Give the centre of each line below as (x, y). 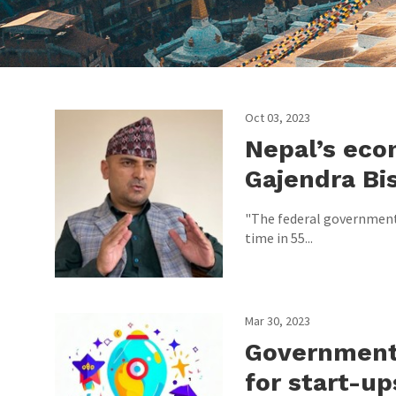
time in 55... (279, 238)
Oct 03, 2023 (278, 118)
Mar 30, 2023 (278, 321)
